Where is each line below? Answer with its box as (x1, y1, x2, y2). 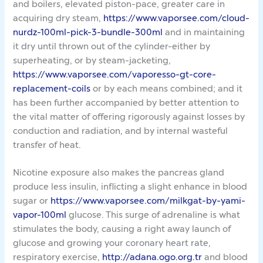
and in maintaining (163, 25, 245, 38)
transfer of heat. (13, 138, 82, 151)
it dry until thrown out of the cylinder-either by (13, 39, 211, 52)
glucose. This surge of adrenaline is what (66, 208, 241, 221)
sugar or (13, 194, 51, 207)
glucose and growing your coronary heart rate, (13, 236, 211, 249)
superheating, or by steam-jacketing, (13, 53, 171, 66)
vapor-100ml (13, 208, 67, 221)
